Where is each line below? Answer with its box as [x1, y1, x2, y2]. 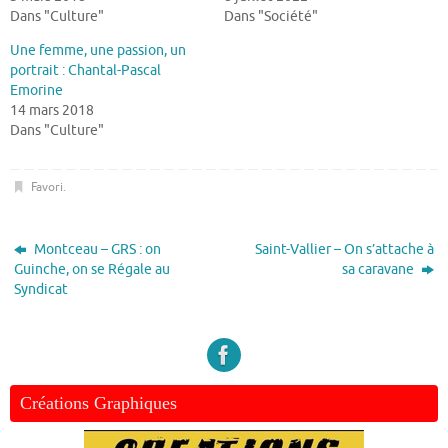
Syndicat [14, 281, 69, 299]
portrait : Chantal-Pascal [10, 62, 161, 80]
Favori [30, 179, 63, 196]
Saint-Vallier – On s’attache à [254, 241, 434, 259]
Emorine [10, 82, 63, 100]
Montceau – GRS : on [31, 241, 162, 259]
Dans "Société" [224, 8, 318, 26]
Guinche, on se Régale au [14, 261, 171, 279]
